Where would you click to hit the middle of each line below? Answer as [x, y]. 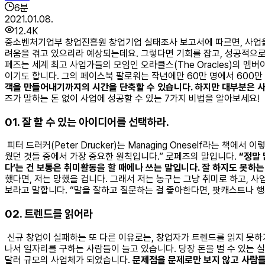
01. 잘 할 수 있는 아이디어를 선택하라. [87, 122]
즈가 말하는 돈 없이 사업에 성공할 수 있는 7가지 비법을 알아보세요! [132, 98]
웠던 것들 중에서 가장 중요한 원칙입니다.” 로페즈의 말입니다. [122, 157]
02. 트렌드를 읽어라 [49, 214]
